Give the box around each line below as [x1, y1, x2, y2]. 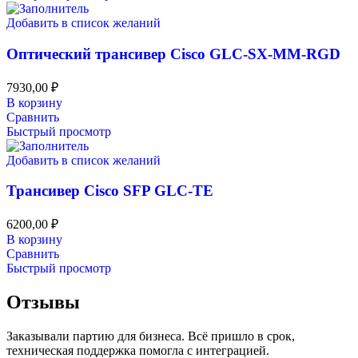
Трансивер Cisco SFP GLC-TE [6, 182, 213, 200]
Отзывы [6, 291, 80, 312]
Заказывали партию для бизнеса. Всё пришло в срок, [6, 328, 295, 343]
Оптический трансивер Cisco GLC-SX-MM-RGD [6, 45, 340, 62]
